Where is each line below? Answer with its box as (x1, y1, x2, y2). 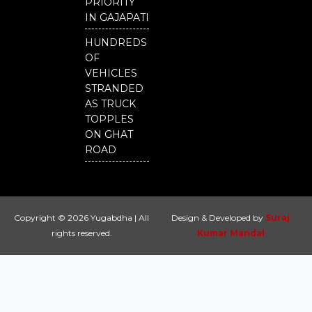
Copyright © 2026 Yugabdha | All (14, 212, 149, 223)
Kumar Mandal (196, 228, 265, 238)
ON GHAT (85, 128, 133, 141)
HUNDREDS (85, 36, 147, 49)
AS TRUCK (85, 97, 136, 110)
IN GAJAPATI (85, 11, 149, 24)
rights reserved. (51, 228, 112, 238)
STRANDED (85, 82, 143, 95)
